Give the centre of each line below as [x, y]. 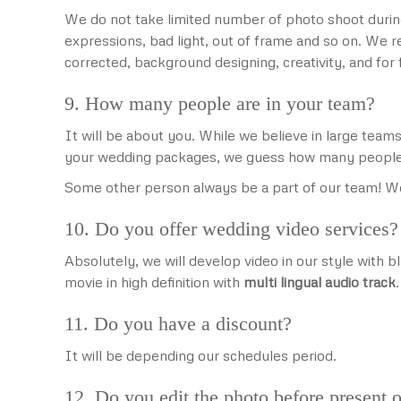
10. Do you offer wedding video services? [231, 229]
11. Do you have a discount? [178, 324]
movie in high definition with [154, 282]
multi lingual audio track [320, 282]
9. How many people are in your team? [220, 103]
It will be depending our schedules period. [200, 355]
